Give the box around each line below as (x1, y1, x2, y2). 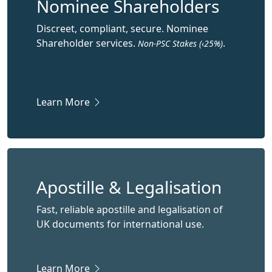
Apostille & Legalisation (36, 175, 222, 199)
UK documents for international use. (36, 217, 204, 231)
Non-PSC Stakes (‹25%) (138, 38, 223, 49)
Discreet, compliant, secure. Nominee (36, 22, 208, 35)
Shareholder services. (36, 36, 138, 50)
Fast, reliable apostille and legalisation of (36, 203, 223, 216)
